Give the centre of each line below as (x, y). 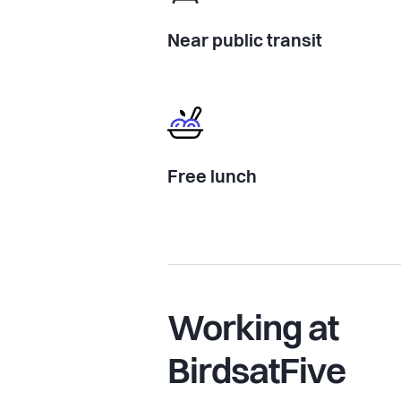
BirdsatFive (256, 374)
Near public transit (245, 42)
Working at (253, 331)
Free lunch (212, 178)
